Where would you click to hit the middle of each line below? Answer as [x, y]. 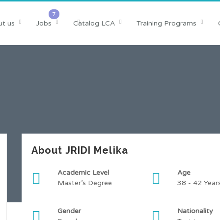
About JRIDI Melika [80, 150]
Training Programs [166, 23]
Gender [70, 211]
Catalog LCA [94, 23]
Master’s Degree [85, 183]
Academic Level [84, 173]
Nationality [196, 211]
